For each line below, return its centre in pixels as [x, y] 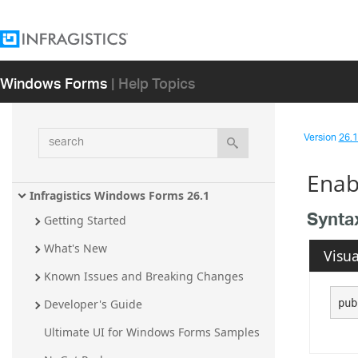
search [58, 136]
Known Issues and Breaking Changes [144, 276]
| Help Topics [153, 82]
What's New [76, 249]
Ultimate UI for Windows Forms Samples [152, 332]
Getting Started [85, 221]
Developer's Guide [93, 304]
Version [321, 138]
